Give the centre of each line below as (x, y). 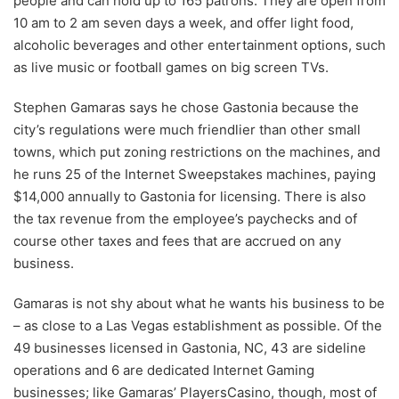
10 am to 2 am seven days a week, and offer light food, (183, 23)
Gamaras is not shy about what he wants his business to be (199, 304)
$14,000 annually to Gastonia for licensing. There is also (190, 197)
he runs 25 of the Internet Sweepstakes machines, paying (195, 175)
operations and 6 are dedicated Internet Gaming (164, 370)
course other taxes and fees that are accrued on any (177, 241)
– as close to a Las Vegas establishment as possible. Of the (198, 326)
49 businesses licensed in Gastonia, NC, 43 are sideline (190, 348)
